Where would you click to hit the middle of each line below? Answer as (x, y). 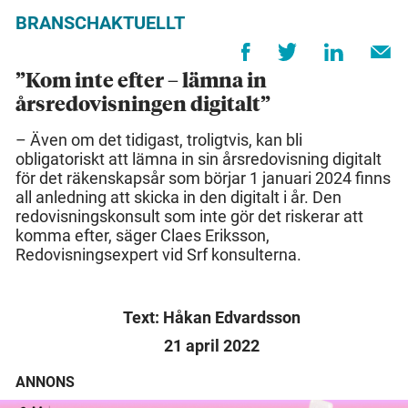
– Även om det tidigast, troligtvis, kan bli (159, 140)
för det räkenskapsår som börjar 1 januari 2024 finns (203, 178)
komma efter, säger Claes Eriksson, (143, 236)
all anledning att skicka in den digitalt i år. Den (178, 198)
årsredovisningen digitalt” (143, 106)
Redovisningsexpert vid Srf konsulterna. (158, 255)
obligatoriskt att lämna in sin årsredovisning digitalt (199, 159)
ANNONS (45, 382)
